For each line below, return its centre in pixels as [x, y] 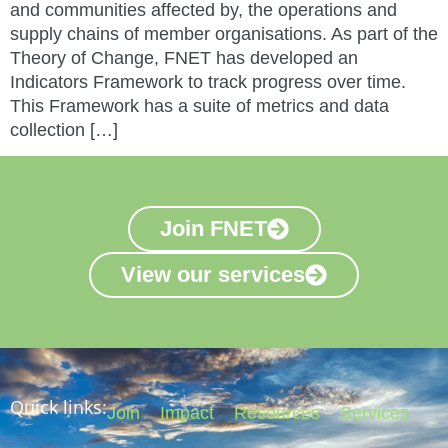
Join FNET [213, 229]
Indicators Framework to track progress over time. [208, 81]
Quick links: [58, 407]
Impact [187, 413]
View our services [213, 275]
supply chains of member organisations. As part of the [224, 33]
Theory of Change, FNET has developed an [184, 57]
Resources [277, 413]
